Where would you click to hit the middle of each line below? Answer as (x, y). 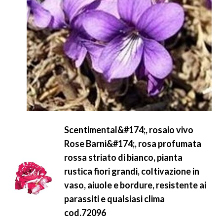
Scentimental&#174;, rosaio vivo (129, 130)
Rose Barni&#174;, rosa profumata (133, 144)
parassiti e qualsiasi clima (114, 199)
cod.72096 (85, 213)
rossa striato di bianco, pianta (123, 157)
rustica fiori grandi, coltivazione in (132, 171)
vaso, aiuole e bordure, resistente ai (135, 185)
